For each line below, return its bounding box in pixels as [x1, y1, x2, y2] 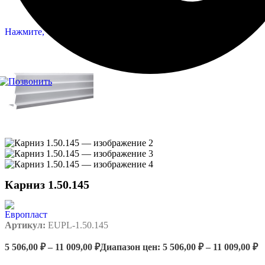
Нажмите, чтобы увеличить [5, 27, 116, 37]
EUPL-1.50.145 [48, 219, 108, 230]
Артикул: [5, 219, 48, 230]
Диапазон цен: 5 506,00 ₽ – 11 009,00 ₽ [100, 241, 258, 252]
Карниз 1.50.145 [5, 178, 89, 192]
